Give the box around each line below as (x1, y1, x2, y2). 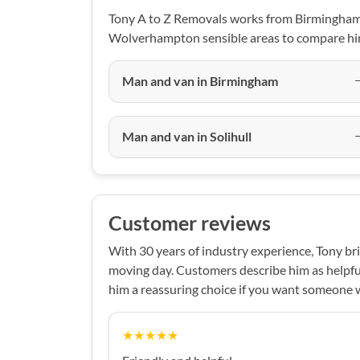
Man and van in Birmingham (122, 73, 278, 89)
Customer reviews (108, 211, 271, 235)
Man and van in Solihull (122, 129, 252, 145)
